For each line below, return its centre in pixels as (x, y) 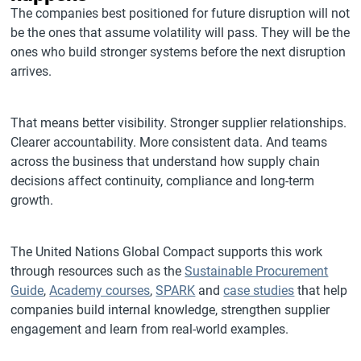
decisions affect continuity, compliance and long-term (163, 180)
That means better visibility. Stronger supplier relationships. (179, 122)
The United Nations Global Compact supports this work (167, 251)
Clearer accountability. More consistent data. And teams (169, 142)
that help (321, 290)
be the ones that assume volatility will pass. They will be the (180, 32)
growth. (32, 200)
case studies (259, 290)
